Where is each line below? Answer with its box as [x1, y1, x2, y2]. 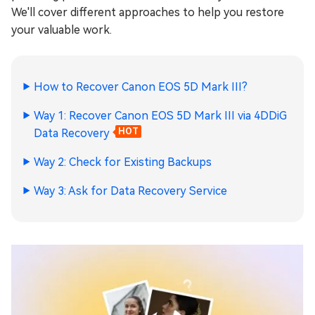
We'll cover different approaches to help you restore [11, 6, 284, 19]
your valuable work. [11, 23, 112, 37]
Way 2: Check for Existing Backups [34, 155, 212, 169]
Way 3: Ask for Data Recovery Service [34, 184, 227, 198]
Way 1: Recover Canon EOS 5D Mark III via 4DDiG [34, 109, 287, 122]
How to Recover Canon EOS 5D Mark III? [34, 80, 247, 94]
